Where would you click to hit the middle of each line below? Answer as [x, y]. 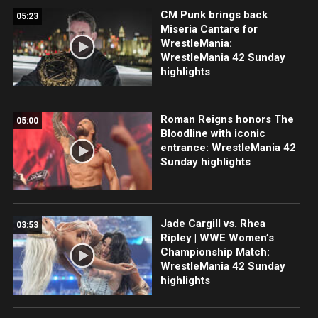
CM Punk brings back [214, 15]
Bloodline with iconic [213, 133]
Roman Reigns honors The [227, 119]
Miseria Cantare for [209, 29]
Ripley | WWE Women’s [217, 237]
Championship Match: [215, 252]
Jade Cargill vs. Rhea [213, 223]
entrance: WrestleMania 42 [228, 147]
